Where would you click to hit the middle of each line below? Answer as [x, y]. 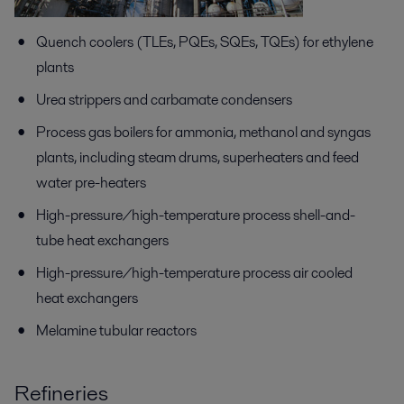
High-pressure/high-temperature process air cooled [194, 272]
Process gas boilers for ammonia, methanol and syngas [203, 132]
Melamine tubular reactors [116, 330]
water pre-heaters [91, 182]
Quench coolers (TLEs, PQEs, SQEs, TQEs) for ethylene [205, 41]
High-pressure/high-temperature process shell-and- [196, 215]
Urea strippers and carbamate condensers [164, 99]
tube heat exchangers [102, 240]
